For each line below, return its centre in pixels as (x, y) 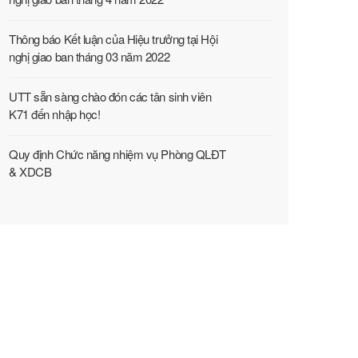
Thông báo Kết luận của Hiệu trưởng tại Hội (113, 39)
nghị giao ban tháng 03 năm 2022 (89, 56)
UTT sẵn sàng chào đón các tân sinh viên (110, 96)
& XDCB (30, 171)
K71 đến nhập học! (55, 114)
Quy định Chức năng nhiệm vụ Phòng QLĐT (117, 154)
